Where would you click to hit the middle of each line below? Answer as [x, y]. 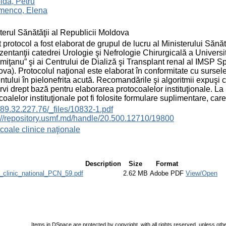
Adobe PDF [167, 173]
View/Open [202, 173]
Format [167, 163]
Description [103, 163]
